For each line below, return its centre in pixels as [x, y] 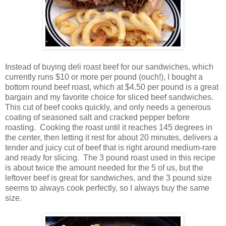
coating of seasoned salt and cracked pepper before [97, 118]
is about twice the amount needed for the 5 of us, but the [104, 168]
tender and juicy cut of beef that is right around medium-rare [111, 148]
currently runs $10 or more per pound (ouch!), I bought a [104, 77]
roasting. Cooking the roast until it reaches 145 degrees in [109, 128]
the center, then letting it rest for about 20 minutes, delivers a [111, 138]
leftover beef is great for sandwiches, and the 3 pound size [108, 178]
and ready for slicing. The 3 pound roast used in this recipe [110, 158]
